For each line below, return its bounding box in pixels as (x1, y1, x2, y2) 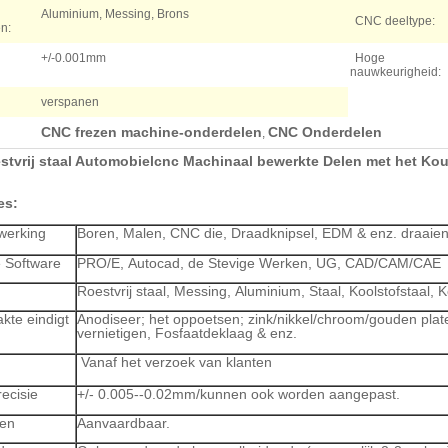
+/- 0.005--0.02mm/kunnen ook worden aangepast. (77, 386, 400, 402)
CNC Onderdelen (268, 124, 382, 140)
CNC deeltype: (355, 14, 435, 28)
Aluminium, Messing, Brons (41, 7, 189, 21)
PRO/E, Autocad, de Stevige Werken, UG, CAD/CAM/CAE (77, 255, 441, 271)
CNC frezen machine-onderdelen (41, 124, 262, 140)
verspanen (41, 95, 99, 109)
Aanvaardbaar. (77, 415, 170, 431)
